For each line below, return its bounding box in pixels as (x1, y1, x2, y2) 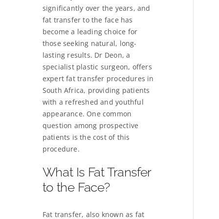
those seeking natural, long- (42, 38, 137, 48)
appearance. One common (42, 109, 132, 118)
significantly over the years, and (42, 3, 151, 13)
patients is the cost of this (42, 132, 130, 142)
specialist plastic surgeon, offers (42, 62, 152, 71)
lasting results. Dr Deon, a (42, 50, 131, 60)
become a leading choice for (42, 26, 138, 36)
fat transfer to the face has (42, 15, 133, 24)
